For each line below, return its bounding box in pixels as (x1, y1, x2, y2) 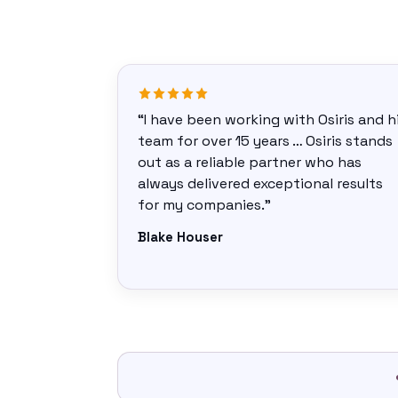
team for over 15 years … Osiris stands (138, 131, 393, 150)
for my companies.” (138, 195, 271, 214)
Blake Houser (138, 229, 223, 245)
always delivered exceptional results (138, 174, 383, 193)
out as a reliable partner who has (138, 153, 362, 171)
